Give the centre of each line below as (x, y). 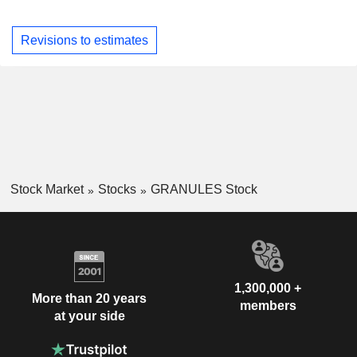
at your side (89, 316)
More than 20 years (89, 298)
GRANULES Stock (204, 190)
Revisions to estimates (84, 40)
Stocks (117, 190)
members (268, 306)
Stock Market (47, 190)
